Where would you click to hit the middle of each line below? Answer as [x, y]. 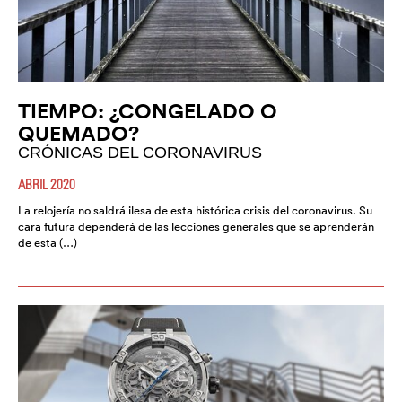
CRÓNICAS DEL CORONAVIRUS [140, 153]
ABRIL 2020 [47, 184]
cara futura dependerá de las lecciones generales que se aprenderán [196, 227]
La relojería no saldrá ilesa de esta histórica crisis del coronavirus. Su [195, 211]
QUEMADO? [79, 134]
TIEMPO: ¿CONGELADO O [148, 111]
